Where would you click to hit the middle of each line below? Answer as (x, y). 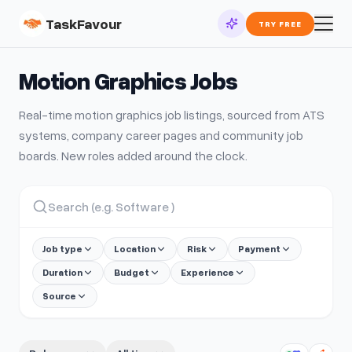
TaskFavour (84, 24)
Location (135, 249)
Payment (259, 249)
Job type (62, 249)
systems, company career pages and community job (161, 135)
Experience (207, 272)
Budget (132, 272)
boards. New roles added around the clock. (133, 156)
